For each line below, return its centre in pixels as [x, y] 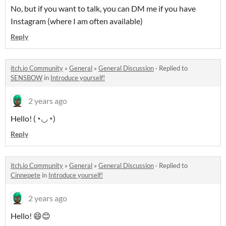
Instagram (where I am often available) [77, 21]
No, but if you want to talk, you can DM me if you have [103, 8]
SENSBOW [26, 77]
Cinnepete [25, 175]
